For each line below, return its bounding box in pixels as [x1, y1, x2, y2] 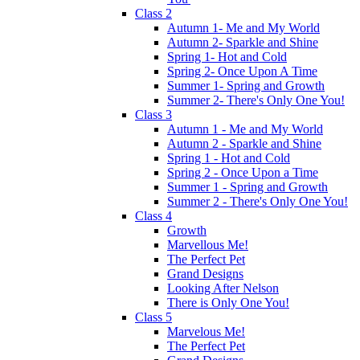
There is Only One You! [167, 295, 289, 309]
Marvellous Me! [167, 237, 248, 252]
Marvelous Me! [167, 324, 245, 338]
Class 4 [135, 208, 172, 223]
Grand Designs [167, 266, 243, 280]
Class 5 [135, 309, 172, 324]
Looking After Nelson [167, 280, 279, 295]
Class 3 [135, 107, 172, 121]
